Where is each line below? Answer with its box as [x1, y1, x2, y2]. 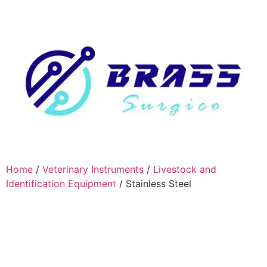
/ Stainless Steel [116, 177, 191, 190]
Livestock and [153, 163, 216, 175]
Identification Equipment [6, 177, 116, 190]
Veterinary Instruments [42, 163, 144, 175]
